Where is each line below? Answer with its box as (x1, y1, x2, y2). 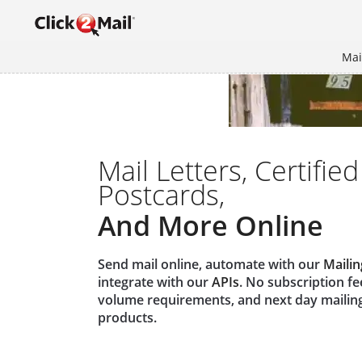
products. (98, 309, 157, 326)
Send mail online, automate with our (98, 255, 323, 273)
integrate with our (98, 273, 212, 291)
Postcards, (98, 176, 225, 213)
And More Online (98, 207, 323, 244)
